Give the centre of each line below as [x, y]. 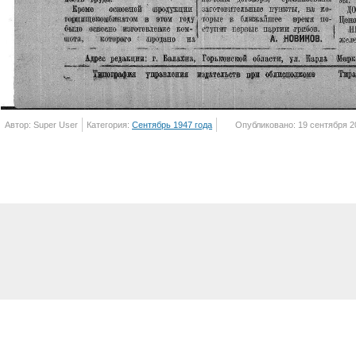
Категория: [109, 125]
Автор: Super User [41, 125]
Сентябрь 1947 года [172, 125]
